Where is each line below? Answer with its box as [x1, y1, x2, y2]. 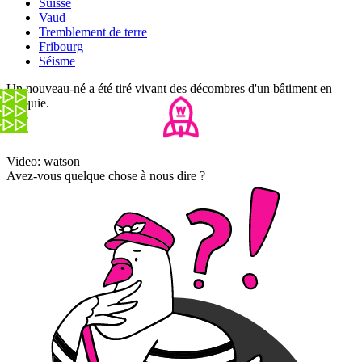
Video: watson [6, 154, 80, 169]
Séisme [39, 54, 75, 69]
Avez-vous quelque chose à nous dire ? [6, 169, 205, 183]
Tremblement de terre [39, 25, 147, 40]
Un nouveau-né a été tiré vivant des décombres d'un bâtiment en [6, 82, 332, 96]
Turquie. [6, 96, 49, 111]
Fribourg [39, 40, 83, 54]
